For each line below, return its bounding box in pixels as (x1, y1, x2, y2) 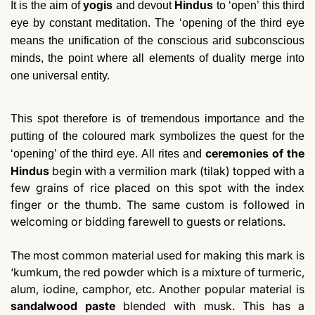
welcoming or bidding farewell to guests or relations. (11, 214, 285, 229)
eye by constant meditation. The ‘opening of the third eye (11, 17, 304, 30)
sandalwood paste (11, 299, 124, 314)
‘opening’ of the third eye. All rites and (11, 148, 202, 160)
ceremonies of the (205, 146, 305, 161)
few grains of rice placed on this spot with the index (11, 181, 304, 195)
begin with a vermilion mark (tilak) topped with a (52, 164, 305, 179)
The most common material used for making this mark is (11, 248, 304, 263)
